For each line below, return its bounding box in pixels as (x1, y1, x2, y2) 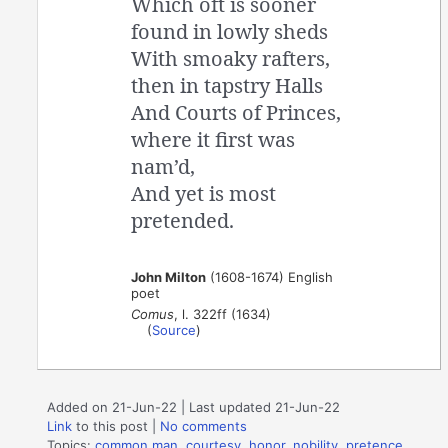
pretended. (131, 206, 235, 234)
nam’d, (131, 152, 196, 180)
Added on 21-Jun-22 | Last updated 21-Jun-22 (47, 398, 341, 415)
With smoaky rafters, (131, 44, 331, 72)
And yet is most (131, 179, 277, 207)
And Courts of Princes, (131, 98, 342, 126)
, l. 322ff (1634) (174, 305, 272, 322)
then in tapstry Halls (131, 71, 324, 99)
